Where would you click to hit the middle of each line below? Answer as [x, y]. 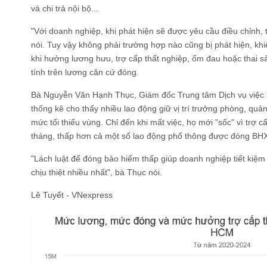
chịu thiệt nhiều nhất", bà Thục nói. [97, 172]
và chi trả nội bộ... [65, 8]
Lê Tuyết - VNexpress [72, 195]
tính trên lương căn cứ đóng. [85, 72]
